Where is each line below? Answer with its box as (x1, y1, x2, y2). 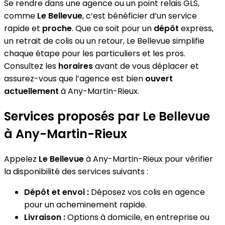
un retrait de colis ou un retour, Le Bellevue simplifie (4, 35, 204, 47)
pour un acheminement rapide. (24, 198, 147, 210)
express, (179, 22, 213, 34)
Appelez (4, 153, 39, 165)
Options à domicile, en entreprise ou (65, 211, 209, 223)
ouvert (145, 72, 173, 84)
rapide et (4, 22, 42, 34)
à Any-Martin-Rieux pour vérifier (84, 153, 213, 165)
